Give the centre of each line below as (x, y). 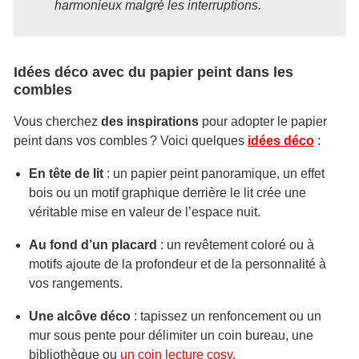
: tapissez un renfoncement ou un (226, 316)
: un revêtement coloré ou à (236, 245)
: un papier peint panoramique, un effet (214, 173)
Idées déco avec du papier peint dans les (153, 72)
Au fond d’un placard (93, 245)
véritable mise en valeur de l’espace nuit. (145, 212)
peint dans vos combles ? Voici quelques (131, 141)
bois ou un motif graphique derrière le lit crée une (168, 193)
